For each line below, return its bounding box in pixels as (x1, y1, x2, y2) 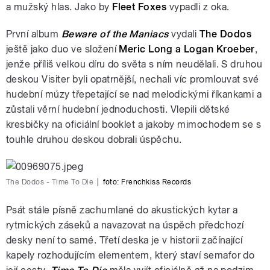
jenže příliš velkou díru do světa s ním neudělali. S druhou (6, 58, 263, 71)
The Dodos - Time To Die (6, 178, 94, 187)
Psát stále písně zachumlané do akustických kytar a (6, 204, 238, 216)
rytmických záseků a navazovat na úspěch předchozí (6, 219, 244, 231)
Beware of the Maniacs (61, 28, 169, 40)
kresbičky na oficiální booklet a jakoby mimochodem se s (6, 119, 262, 131)
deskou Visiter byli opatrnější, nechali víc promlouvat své (6, 74, 259, 86)
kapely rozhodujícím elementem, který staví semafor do (6, 250, 255, 262)
